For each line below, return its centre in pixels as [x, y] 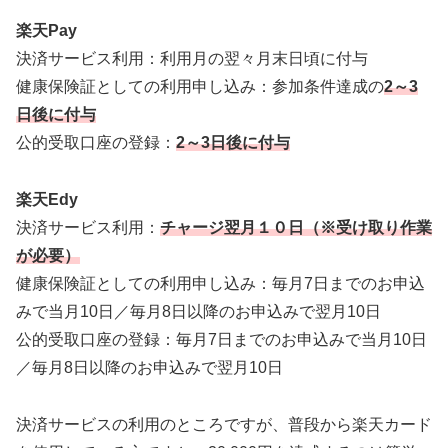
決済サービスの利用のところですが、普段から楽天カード [224, 425]
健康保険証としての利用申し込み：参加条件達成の [200, 87]
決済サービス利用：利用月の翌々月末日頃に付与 [192, 59]
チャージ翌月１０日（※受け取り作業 [296, 228]
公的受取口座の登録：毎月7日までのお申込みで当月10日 [221, 340]
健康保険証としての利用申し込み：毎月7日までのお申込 [220, 284]
